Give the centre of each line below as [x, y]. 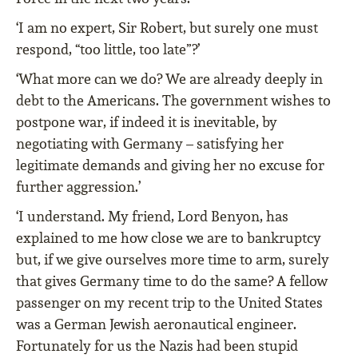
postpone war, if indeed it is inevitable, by [147, 122]
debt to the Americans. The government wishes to [173, 101]
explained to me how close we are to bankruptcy [169, 238]
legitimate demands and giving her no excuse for [170, 165]
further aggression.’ [78, 187]
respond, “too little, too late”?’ [108, 50]
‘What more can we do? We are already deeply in [169, 79]
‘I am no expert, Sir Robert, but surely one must [167, 28]
